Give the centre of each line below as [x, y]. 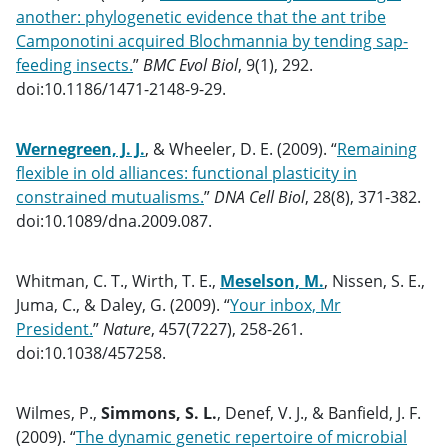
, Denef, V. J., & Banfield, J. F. [319, 413]
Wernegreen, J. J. [80, 149]
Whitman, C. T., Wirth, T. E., [118, 281]
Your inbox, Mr [285, 305]
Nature [127, 329]
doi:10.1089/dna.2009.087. [114, 221]
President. [54, 329]
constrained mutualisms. [110, 197]
